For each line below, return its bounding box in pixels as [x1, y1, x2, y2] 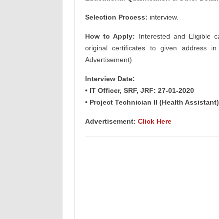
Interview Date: [85, 75, 135, 83]
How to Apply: [85, 32, 135, 40]
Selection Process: [85, 13, 148, 21]
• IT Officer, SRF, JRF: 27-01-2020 [85, 87, 194, 94]
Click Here [137, 117, 172, 125]
